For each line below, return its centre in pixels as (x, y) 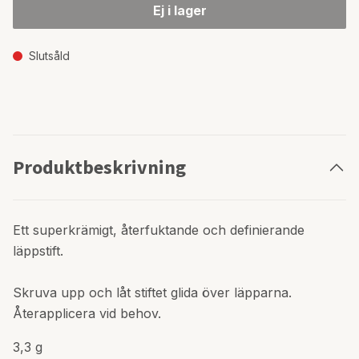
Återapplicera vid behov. (87, 314)
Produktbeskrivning (99, 167)
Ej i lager (179, 11)
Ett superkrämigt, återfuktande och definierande (159, 230)
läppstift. (38, 251)
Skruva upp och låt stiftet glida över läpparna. (152, 293)
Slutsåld (49, 56)
